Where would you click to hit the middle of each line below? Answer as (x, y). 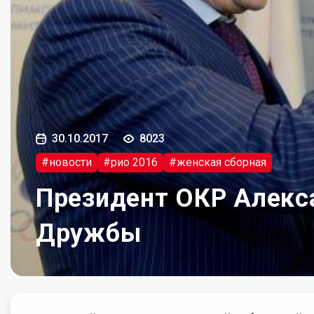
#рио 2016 (130, 163)
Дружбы (89, 234)
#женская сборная (218, 163)
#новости (67, 163)
